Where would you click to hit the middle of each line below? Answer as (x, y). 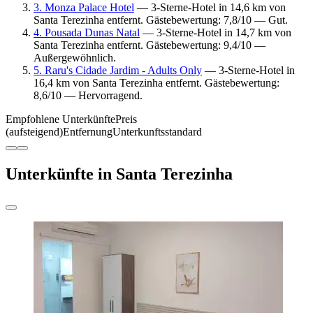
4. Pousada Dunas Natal (87, 32)
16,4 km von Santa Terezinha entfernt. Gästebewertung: (156, 82)
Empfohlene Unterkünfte (60, 119)
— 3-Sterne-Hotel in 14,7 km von (216, 32)
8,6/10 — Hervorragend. (88, 95)
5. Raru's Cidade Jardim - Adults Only (118, 70)
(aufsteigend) (34, 131)
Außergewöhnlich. (75, 57)
